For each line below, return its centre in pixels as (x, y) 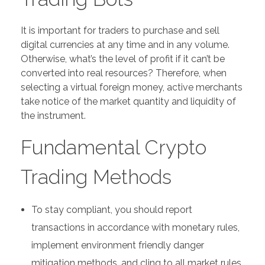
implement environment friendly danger (117, 245)
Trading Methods (96, 177)
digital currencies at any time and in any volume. (125, 44)
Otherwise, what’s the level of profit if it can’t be (123, 59)
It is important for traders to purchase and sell (120, 30)
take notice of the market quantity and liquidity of (128, 101)
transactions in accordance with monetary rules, (135, 228)
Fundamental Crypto (114, 147)
